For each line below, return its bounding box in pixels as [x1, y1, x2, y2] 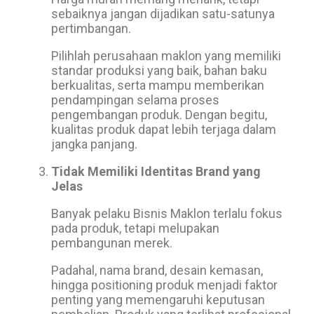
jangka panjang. [51, 137, 137, 151]
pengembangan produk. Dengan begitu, [51, 107, 267, 122]
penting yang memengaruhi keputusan [51, 292, 265, 307]
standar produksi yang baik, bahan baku [51, 63, 267, 78]
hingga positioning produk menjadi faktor [51, 278, 278, 292]
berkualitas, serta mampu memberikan [51, 78, 264, 93]
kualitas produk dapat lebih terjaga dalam [51, 122, 276, 137]
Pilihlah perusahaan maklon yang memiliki [51, 48, 281, 63]
